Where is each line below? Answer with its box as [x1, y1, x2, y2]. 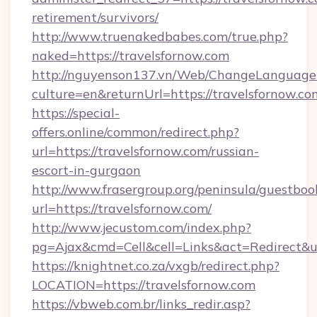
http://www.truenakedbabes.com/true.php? [32, 28, 288, 45]
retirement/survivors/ [32, 9, 158, 25]
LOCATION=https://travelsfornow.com [32, 277, 255, 293]
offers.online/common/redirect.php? [32, 124, 239, 140]
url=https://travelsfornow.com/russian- [32, 143, 259, 159]
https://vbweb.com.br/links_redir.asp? [32, 296, 250, 312]
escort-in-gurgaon [32, 162, 141, 178]
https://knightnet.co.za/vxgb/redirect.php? [32, 258, 279, 274]
